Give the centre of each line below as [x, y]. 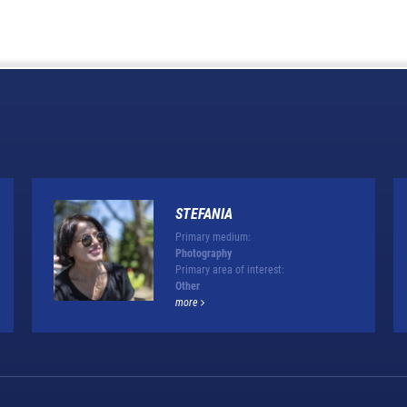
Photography [203, 253]
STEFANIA [203, 213]
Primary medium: [213, 237]
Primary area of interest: [229, 269]
